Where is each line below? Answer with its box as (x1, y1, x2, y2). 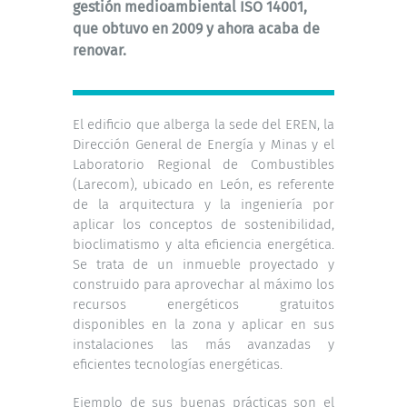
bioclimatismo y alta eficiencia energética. (73, 235, 334, 253)
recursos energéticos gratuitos (73, 295, 334, 313)
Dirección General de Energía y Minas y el (73, 135, 334, 153)
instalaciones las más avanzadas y (73, 335, 334, 352)
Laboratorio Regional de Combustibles (73, 155, 334, 173)
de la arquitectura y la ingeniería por (73, 195, 334, 213)
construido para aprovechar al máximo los (73, 275, 334, 293)
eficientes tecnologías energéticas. (73, 355, 283, 372)
